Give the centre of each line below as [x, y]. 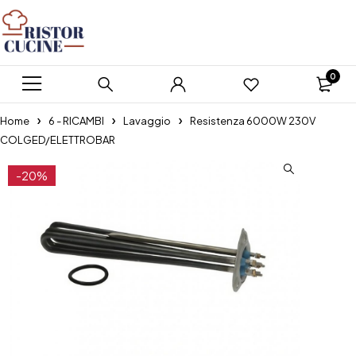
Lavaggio [147, 121]
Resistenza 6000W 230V [253, 121]
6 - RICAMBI [76, 121]
